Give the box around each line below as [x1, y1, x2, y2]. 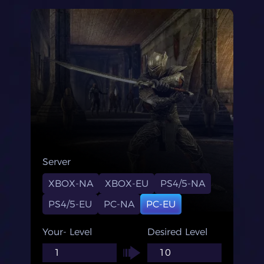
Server [42, 156, 71, 167]
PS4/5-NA [160, 178, 205, 189]
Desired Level [147, 226, 207, 237]
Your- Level [42, 226, 92, 237]
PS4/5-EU [48, 199, 92, 210]
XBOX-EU [105, 178, 148, 189]
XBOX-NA [48, 178, 93, 189]
